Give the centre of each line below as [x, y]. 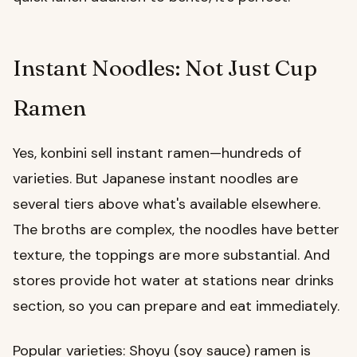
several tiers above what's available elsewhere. [167, 204]
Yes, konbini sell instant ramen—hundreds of [157, 153]
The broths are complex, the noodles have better [176, 230]
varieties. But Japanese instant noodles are [155, 179]
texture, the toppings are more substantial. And [171, 255]
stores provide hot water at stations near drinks [173, 281]
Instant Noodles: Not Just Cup [165, 68]
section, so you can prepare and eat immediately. [176, 306]
